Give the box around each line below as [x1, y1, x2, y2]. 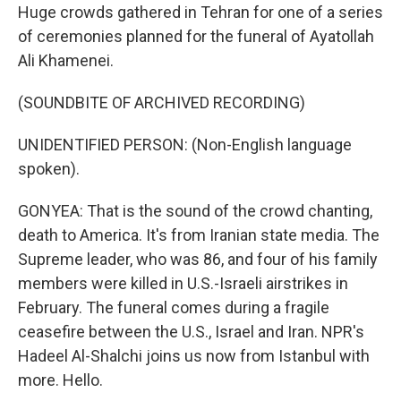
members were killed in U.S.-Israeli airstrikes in [18, 274, 348, 293]
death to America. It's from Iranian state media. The [18, 226, 380, 244]
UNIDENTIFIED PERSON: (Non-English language [18, 135, 352, 154]
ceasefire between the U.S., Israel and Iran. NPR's [18, 322, 364, 341]
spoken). [18, 159, 80, 178]
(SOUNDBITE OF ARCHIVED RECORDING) [18, 93, 305, 112]
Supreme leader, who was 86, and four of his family [18, 250, 378, 269]
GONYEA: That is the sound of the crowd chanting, [18, 201, 372, 220]
